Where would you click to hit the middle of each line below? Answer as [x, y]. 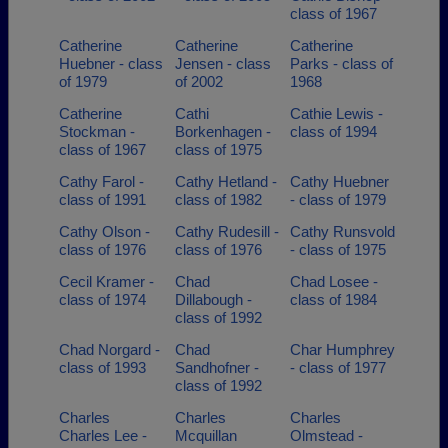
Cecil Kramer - [106, 281]
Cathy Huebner [339, 181]
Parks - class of [341, 63]
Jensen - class [222, 63]
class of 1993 [102, 367]
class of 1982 [218, 199]
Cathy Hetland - [225, 181]
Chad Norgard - [109, 349]
